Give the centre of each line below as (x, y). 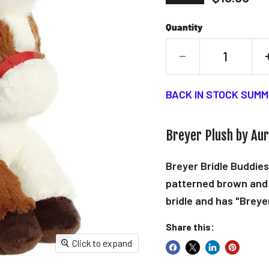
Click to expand (102, 243)
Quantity (184, 26)
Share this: (190, 226)
